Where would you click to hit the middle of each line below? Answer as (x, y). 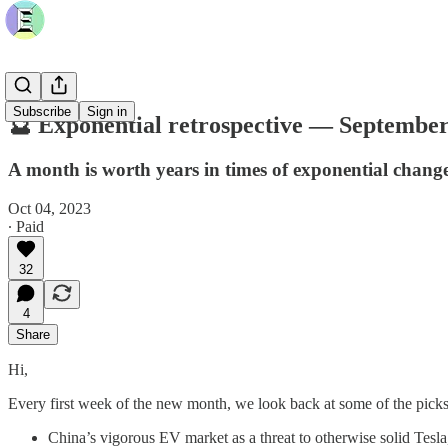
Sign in (107, 111)
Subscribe (42, 111)
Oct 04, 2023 (49, 208)
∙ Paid (26, 226)
